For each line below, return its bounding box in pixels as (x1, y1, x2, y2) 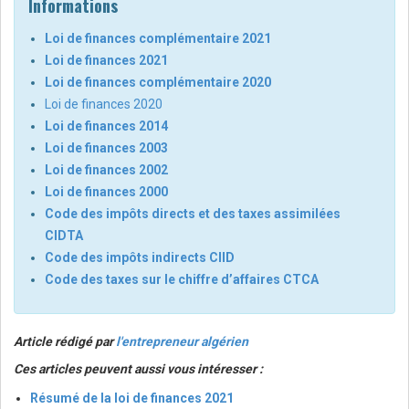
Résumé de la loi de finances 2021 (30, 391, 234, 406)
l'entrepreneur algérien (116, 334, 248, 350)
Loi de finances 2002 (45, 163, 168, 178)
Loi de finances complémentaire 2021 (45, 31, 271, 47)
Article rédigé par (14, 334, 116, 350)
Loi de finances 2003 (45, 141, 168, 156)
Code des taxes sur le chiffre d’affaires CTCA (45, 272, 319, 288)
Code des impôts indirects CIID (45, 250, 235, 266)
